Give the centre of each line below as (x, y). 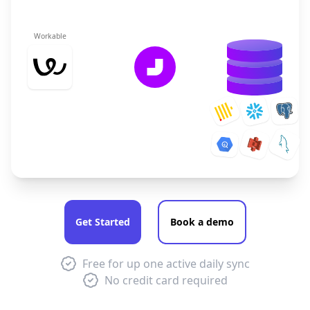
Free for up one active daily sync (166, 264)
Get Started (102, 222)
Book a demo (202, 222)
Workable (50, 36)
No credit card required (166, 280)
